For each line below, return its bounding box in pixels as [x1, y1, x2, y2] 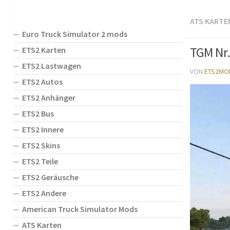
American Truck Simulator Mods [22, 203, 138, 214]
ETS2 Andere [22, 187, 66, 198]
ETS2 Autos [22, 76, 63, 87]
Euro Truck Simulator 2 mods [22, 28, 127, 39]
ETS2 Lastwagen [22, 60, 81, 71]
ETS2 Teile [22, 156, 58, 166]
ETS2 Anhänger [22, 92, 75, 103]
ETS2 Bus [22, 108, 54, 119]
